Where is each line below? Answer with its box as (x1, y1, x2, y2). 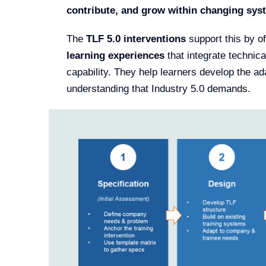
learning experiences (66, 49, 164, 61)
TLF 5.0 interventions (85, 33, 186, 45)
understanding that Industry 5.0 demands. (66, 83, 251, 94)
